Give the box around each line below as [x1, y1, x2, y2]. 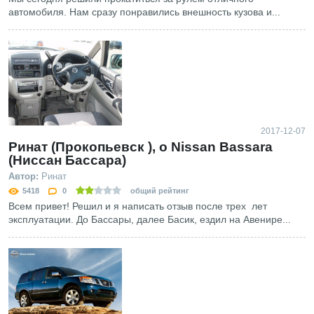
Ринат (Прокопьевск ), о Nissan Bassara [8, 139, 273, 154]
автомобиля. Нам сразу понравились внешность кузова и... [8, 6, 280, 18]
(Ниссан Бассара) [8, 153, 126, 168]
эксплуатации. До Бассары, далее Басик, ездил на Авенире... [8, 214, 291, 225]
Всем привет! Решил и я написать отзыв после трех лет [8, 200, 267, 212]
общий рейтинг [128, 186, 189, 195]
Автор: [8, 171, 39, 182]
